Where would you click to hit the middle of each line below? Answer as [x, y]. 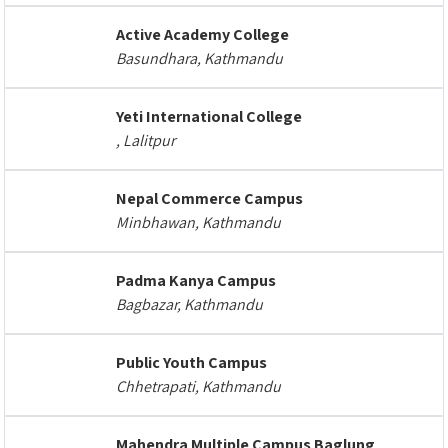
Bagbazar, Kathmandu [189, 304]
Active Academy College [202, 34]
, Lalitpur [145, 140]
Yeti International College [209, 116]
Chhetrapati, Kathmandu [198, 386]
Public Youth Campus [191, 362]
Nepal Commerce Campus [209, 198]
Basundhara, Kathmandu [199, 58]
